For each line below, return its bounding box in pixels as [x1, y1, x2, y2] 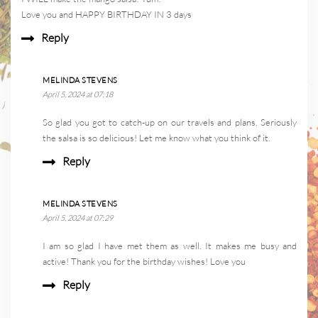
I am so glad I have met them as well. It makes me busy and [43, 240, 297, 252]
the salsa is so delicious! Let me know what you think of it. [43, 132, 270, 144]
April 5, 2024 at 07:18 [43, 89, 113, 100]
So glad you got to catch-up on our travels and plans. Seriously [43, 116, 297, 128]
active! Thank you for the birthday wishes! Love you [43, 256, 246, 268]
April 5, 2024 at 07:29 [43, 213, 113, 224]
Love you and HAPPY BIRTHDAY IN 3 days [21, 9, 192, 21]
